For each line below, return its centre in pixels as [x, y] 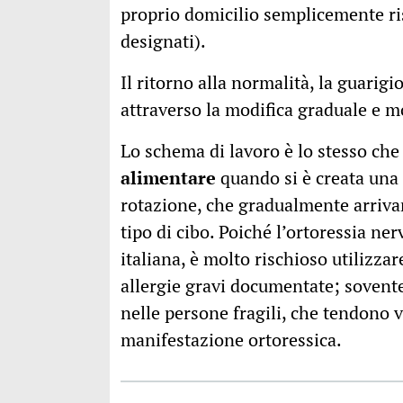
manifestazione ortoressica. [231, 340]
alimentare [168, 178]
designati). [163, 41]
